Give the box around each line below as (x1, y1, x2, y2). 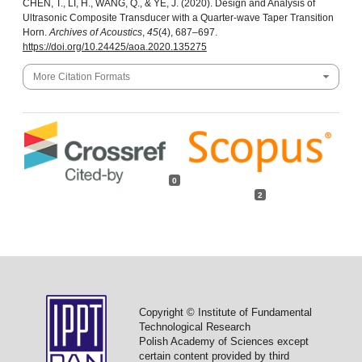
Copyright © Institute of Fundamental (138, 305, 312, 318)
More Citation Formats (32, 70, 130, 82)
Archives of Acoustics (48, 26, 142, 38)
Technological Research (138, 320, 250, 333)
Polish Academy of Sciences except (138, 335, 309, 347)
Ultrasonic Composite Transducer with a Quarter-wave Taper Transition (22, 11, 334, 23)
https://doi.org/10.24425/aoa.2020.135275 (22, 40, 207, 53)
